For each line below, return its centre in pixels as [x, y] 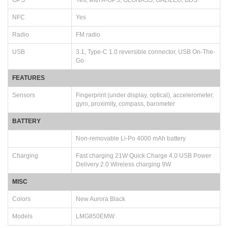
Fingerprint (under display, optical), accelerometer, [145, 95]
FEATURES [28, 78]
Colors [21, 199]
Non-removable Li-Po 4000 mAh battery [131, 138]
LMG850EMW [95, 216]
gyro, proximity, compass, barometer [125, 104]
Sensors [24, 95]
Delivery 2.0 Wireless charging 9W [123, 164]
